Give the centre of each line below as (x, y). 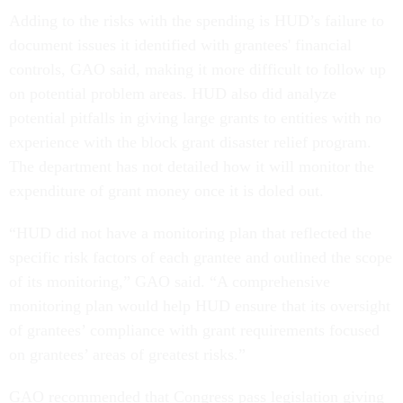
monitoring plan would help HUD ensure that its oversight (200, 306)
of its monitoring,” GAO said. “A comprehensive (170, 282)
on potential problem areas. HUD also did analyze (173, 94)
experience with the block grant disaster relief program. (190, 142)
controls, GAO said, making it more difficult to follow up (197, 69)
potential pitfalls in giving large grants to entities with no (195, 118)
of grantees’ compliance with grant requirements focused (194, 330)
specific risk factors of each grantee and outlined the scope (201, 257)
